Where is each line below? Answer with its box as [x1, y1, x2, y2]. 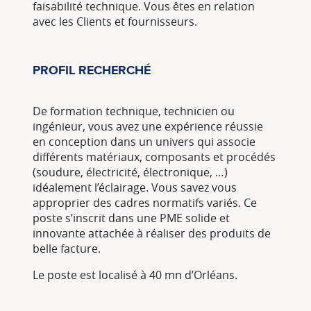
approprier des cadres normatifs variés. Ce [33, 195, 257, 211]
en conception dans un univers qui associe [33, 134, 255, 150]
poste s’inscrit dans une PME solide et [33, 210, 230, 226]
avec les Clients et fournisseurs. [33, 14, 197, 30]
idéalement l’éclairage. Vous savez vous [33, 180, 237, 196]
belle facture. [33, 241, 101, 257]
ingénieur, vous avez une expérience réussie [33, 119, 263, 135]
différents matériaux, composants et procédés [33, 149, 276, 165]
